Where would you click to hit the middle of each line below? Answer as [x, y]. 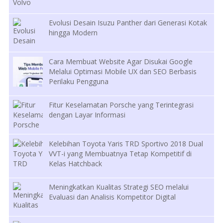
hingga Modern [73, 33]
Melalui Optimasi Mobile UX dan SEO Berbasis [123, 71]
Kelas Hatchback [76, 163]
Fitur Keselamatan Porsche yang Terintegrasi [121, 105]
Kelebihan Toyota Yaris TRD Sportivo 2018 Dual [126, 143]
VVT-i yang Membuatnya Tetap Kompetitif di [120, 153]
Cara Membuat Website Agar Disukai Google [121, 61]
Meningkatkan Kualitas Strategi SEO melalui [119, 187]
